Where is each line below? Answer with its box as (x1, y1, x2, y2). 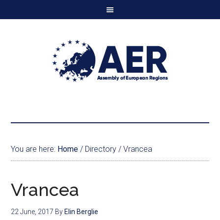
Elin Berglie (64, 208, 99, 216)
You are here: (11, 144, 58, 154)
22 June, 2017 (11, 208, 54, 216)
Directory (83, 144, 119, 154)
